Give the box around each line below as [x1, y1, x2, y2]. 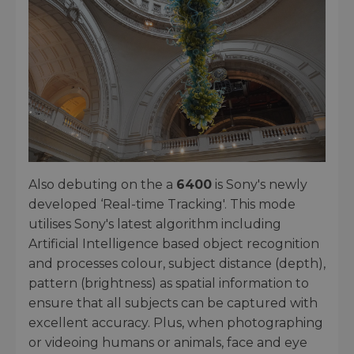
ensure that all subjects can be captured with [28, 296, 318, 311]
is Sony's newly [212, 177, 307, 193]
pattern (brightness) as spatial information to [28, 276, 309, 292]
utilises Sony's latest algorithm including [28, 217, 281, 232]
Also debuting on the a [28, 177, 176, 193]
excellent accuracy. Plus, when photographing [28, 315, 323, 331]
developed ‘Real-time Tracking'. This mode [28, 197, 296, 213]
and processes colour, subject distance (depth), [28, 256, 326, 272]
